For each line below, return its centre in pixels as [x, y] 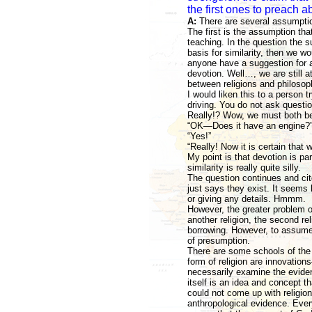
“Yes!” [199, 136]
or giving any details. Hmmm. [246, 199]
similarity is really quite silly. [244, 167]
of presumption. [218, 241]
